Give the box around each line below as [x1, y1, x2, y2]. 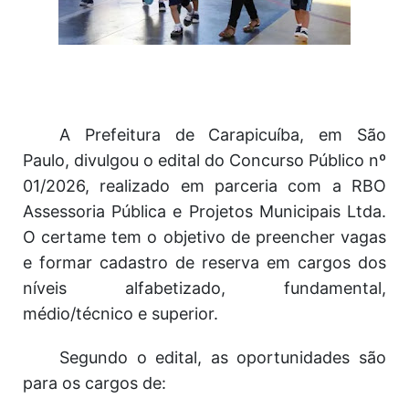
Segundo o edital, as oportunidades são [59, 348, 386, 367]
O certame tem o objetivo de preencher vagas [23, 227, 386, 246]
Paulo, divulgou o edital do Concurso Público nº [23, 151, 386, 170]
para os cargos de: [23, 373, 166, 393]
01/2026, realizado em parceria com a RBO [23, 176, 386, 195]
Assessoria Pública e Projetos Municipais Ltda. [23, 202, 386, 221]
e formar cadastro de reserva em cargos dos [23, 253, 386, 272]
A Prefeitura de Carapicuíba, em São [59, 125, 386, 144]
